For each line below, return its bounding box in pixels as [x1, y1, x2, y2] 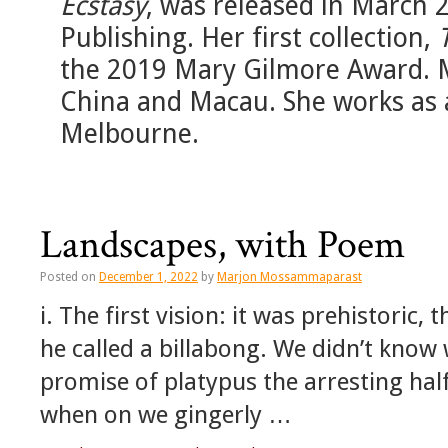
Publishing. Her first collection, [60, 22, 438, 54]
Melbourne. [60, 118, 199, 150]
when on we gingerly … [40, 400, 292, 430]
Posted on [40, 270, 96, 285]
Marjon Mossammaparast [217, 270, 362, 285]
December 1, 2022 [99, 270, 198, 285]
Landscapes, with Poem [40, 219, 405, 272]
